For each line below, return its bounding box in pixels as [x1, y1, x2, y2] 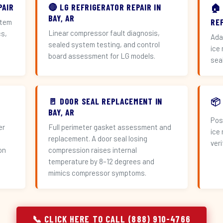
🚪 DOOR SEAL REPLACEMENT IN [48, 96, 162, 107]
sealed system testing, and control [48, 40, 160, 49]
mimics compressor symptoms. [48, 168, 146, 177]
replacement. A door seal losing [48, 134, 147, 143]
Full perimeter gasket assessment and [48, 122, 171, 131]
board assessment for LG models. [48, 51, 155, 60]
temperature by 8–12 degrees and [48, 157, 154, 166]
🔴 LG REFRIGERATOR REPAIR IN [48, 1, 161, 12]
